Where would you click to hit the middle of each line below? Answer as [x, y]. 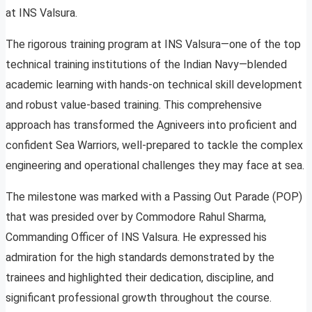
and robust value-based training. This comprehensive [134, 105]
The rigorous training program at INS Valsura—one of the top [153, 45]
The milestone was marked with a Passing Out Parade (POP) [154, 197]
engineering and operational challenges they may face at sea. [155, 166]
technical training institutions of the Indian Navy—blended [146, 65]
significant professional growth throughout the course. [139, 298]
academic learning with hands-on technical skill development [154, 85]
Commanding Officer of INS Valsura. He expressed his [136, 237]
